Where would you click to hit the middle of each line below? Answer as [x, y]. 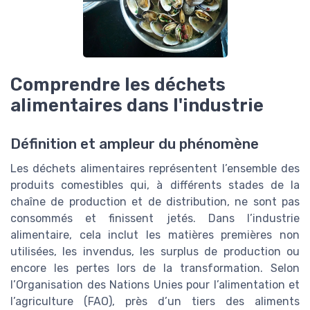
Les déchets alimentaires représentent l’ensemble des [155, 168]
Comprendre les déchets [118, 84]
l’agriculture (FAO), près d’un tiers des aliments [155, 301]
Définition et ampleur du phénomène [135, 144]
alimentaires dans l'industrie [137, 105]
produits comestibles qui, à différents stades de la [155, 185]
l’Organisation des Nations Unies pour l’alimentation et [155, 285]
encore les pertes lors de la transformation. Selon [155, 268]
